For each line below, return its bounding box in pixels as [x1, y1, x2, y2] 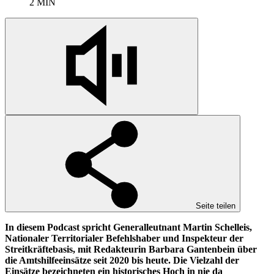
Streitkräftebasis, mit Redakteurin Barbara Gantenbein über [5, 243, 257, 254]
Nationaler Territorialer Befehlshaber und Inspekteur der [5, 232, 243, 243]
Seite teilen [196, 201, 235, 210]
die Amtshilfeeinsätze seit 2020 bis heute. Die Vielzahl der [5, 254, 239, 265]
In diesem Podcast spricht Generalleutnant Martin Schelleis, [5, 221, 252, 232]
